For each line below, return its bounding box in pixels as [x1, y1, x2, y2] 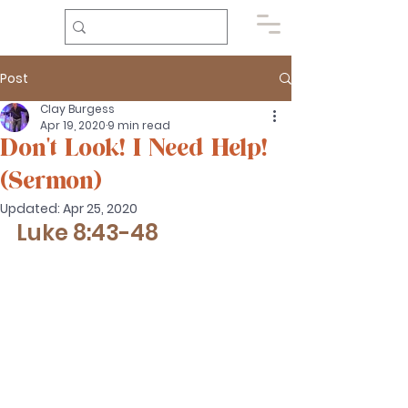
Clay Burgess [40, 101, 115, 117]
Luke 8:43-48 [16, 218, 158, 248]
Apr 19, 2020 [40, 117, 106, 133]
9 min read [107, 117, 170, 133]
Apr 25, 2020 [63, 199, 138, 218]
